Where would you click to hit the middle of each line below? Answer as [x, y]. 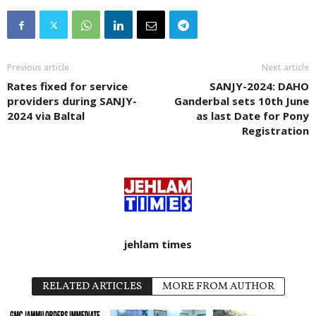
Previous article [38, 68]
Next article [285, 68]
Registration [275, 131]
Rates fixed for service [67, 86]
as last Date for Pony [253, 116]
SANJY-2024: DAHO [259, 86]
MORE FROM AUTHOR [218, 287]
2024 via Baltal [46, 116]
